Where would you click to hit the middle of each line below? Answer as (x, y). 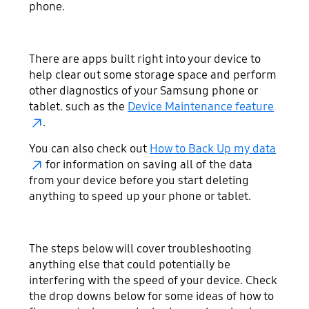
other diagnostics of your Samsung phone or (144, 91)
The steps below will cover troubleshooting (141, 248)
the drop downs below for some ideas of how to (152, 296)
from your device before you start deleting (139, 180)
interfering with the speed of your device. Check (153, 280)
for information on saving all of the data (148, 164)
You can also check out (90, 148)
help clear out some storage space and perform (153, 75)
